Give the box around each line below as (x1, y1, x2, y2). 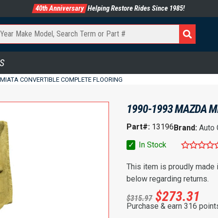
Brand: (174, 123, 199, 132)
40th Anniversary (36, 4, 84, 13)
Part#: (127, 122, 150, 131)
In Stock (137, 140, 166, 149)
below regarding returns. (127, 174, 209, 183)
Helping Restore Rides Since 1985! (86, 4, 185, 13)
